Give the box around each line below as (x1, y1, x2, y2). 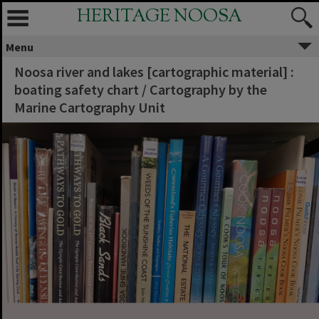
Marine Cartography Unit (14, 98, 165, 116)
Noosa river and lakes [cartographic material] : (14, 63, 294, 80)
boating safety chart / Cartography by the (14, 80, 267, 98)
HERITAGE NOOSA (77, 4, 242, 30)
